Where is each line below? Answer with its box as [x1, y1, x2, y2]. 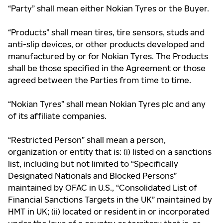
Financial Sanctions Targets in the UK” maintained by [8, 195, 212, 205]
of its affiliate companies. [8, 111, 107, 121]
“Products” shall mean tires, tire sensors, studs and [8, 27, 205, 37]
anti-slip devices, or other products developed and [8, 39, 205, 49]
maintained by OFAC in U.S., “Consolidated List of [8, 183, 197, 193]
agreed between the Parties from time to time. [8, 75, 191, 85]
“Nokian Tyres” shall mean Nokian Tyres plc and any [8, 99, 206, 109]
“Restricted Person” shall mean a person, [8, 135, 166, 145]
